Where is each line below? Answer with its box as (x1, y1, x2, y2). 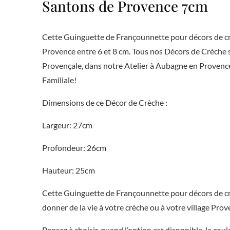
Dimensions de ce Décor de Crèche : (42, 98, 167, 108)
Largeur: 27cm (42, 120, 92, 130)
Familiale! (42, 75, 76, 85)
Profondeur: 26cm (42, 143, 106, 153)
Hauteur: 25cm (42, 165, 95, 176)
